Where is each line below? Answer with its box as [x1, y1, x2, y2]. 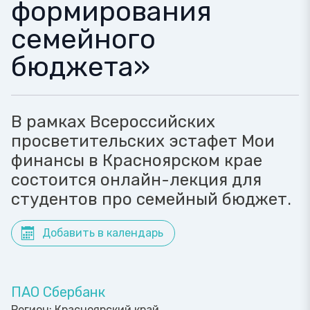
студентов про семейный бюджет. [11, 190, 291, 209]
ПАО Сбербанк [11, 284, 105, 300]
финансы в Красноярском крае [11, 151, 262, 170]
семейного [11, 23, 156, 55]
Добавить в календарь [42, 226, 163, 239]
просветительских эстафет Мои [11, 131, 275, 151]
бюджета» [11, 51, 150, 83]
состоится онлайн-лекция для [11, 170, 262, 190]
